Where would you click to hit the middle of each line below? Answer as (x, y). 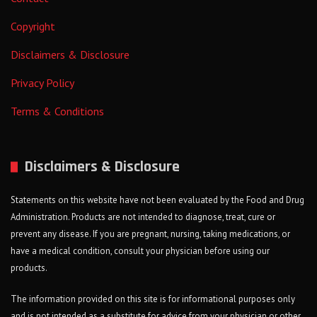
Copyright (33, 27)
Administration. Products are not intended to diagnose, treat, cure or (143, 217)
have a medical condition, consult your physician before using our (140, 251)
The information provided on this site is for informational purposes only (153, 299)
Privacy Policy (42, 83)
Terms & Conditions (57, 111)
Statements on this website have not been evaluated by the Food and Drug (157, 200)
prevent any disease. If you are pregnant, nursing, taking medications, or (150, 234)
